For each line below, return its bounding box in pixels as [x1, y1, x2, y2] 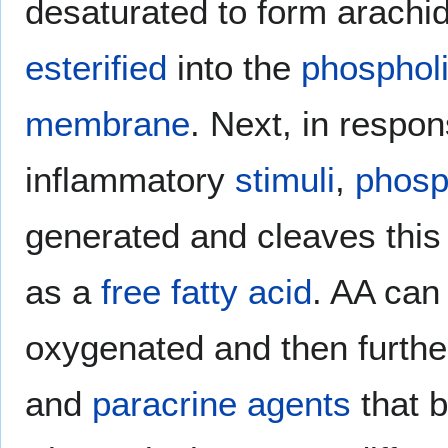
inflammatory [25, 159, 235, 199]
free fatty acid [101, 271, 312, 311]
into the [167, 47, 301, 87]
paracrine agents [92, 383, 351, 423]
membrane [25, 103, 190, 143]
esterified [25, 47, 167, 87]
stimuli [235, 159, 335, 199]
